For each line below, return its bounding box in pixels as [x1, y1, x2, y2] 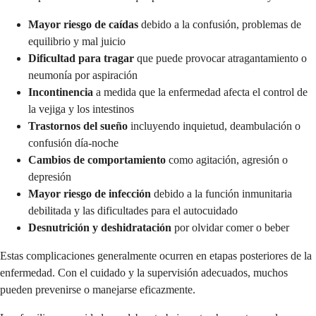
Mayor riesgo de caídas [28, 18, 138, 30]
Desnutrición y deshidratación [28, 221, 171, 233]
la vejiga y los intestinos [28, 102, 134, 115]
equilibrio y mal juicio [28, 35, 126, 47]
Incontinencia [28, 85, 93, 98]
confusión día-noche [28, 136, 119, 149]
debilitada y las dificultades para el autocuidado [28, 204, 238, 217]
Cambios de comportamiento [28, 153, 166, 166]
